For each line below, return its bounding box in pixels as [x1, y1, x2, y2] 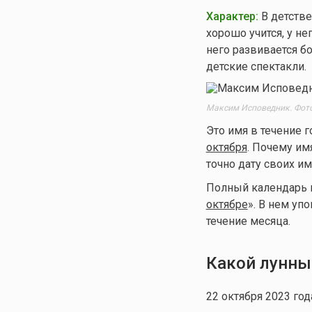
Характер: [205, 9, 258, 23]
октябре [205, 198, 248, 212]
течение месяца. [205, 214, 290, 228]
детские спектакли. [205, 59, 306, 73]
